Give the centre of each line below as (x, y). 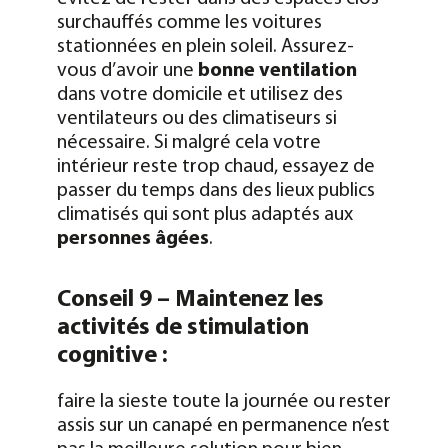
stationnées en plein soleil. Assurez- (205, 46)
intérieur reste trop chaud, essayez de (215, 166)
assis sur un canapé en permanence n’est (223, 425)
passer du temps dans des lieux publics (215, 190)
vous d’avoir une (127, 70)
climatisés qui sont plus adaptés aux (204, 214)
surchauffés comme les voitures (189, 22)
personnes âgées (132, 238)
